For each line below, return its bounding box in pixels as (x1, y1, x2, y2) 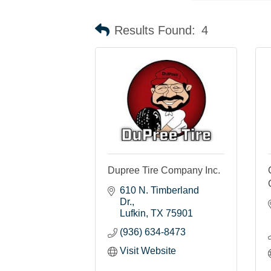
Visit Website (120, 245, 176, 256)
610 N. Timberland (120, 184, 199, 195)
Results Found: (114, 24, 195, 38)
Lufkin (120, 207, 146, 218)
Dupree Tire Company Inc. (108, 165, 220, 175)
